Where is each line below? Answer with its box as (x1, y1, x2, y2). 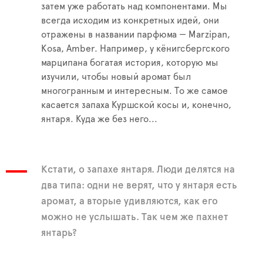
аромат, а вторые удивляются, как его (41, 196, 218, 207)
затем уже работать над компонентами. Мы (41, 2, 227, 12)
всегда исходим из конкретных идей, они (41, 16, 219, 26)
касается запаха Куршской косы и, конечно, (41, 100, 231, 110)
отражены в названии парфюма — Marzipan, (41, 30, 230, 40)
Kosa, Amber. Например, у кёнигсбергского (41, 44, 230, 54)
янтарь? (41, 228, 77, 238)
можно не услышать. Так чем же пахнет (41, 212, 228, 222)
